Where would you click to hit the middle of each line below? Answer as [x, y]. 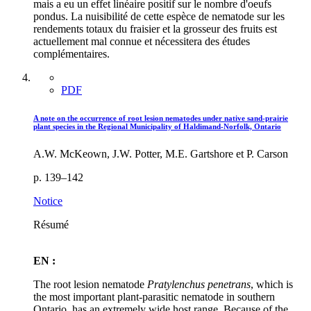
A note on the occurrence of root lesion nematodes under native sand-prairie [161, 118]
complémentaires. [72, 53]
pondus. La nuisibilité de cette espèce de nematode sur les [159, 16]
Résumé [51, 224]
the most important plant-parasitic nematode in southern [154, 296]
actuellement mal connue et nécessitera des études [142, 41]
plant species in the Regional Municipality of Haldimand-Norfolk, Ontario [157, 126]
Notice [48, 201]
